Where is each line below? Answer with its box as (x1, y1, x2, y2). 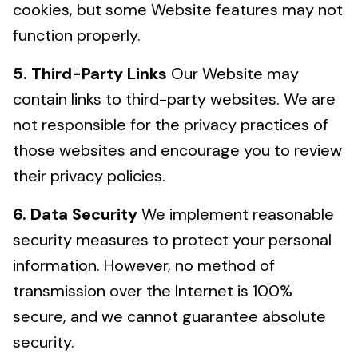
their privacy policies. (13, 165, 165, 186)
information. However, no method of (13, 255, 275, 276)
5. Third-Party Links (13, 63, 167, 84)
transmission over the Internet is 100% (13, 280, 292, 301)
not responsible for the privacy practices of (13, 114, 328, 135)
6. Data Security (13, 204, 137, 225)
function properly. (13, 25, 141, 46)
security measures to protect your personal (13, 229, 332, 250)
